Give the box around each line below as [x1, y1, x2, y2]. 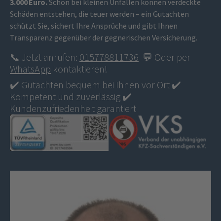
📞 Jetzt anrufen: [10, 50, 79, 63]
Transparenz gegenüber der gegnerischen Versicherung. [10, 32, 197, 42]
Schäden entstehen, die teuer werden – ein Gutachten [10, 8, 189, 19]
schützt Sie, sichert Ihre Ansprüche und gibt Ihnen [10, 20, 178, 31]
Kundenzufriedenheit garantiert [10, 102, 136, 114]
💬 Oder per [139, 50, 190, 63]
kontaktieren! [51, 62, 108, 75]
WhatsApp [10, 62, 51, 75]
